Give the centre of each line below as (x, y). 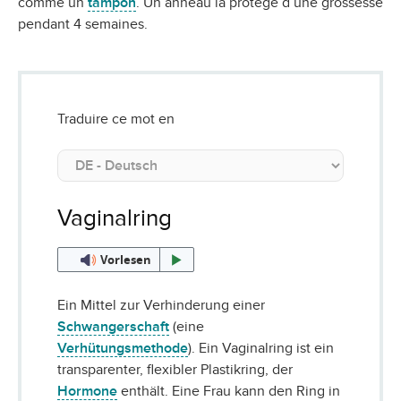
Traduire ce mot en (116, 119)
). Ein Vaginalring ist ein (261, 349)
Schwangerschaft (113, 327)
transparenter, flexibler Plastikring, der (175, 370)
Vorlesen (125, 260)
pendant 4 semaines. (83, 25)
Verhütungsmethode (123, 349)
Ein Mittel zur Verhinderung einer (161, 306)
